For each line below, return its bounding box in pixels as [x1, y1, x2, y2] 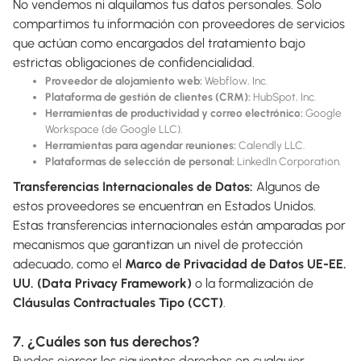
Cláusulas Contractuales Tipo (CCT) [13, 294, 223, 310]
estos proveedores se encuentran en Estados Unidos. [13, 197, 316, 214]
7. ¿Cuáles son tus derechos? [13, 332, 200, 351]
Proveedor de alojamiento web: [45, 73, 202, 87]
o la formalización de [192, 275, 313, 291]
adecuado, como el [13, 255, 125, 272]
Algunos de [256, 178, 320, 194]
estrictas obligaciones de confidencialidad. [13, 54, 255, 70]
